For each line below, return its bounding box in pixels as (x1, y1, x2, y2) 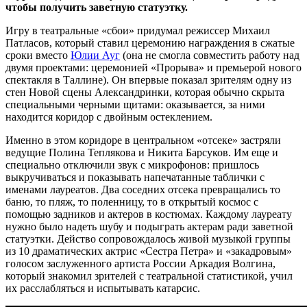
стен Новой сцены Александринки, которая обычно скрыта (5, 86, 284, 99)
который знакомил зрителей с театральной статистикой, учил (5, 270, 293, 282)
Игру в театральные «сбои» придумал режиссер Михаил (5, 25, 270, 37)
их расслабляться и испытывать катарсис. (5, 282, 200, 295)
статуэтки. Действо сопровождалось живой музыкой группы (5, 233, 291, 245)
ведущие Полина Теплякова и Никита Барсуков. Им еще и (5, 147, 278, 159)
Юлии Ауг (71, 49, 120, 62)
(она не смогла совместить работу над (120, 49, 299, 62)
